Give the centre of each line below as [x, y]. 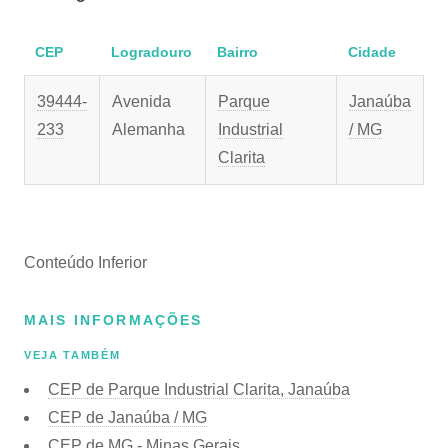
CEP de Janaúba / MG [127, 417]
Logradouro [151, 52]
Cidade [371, 52]
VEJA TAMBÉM [72, 355]
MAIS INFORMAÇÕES [113, 320]
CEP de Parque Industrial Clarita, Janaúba [199, 389]
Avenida [141, 101]
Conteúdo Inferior [85, 262]
